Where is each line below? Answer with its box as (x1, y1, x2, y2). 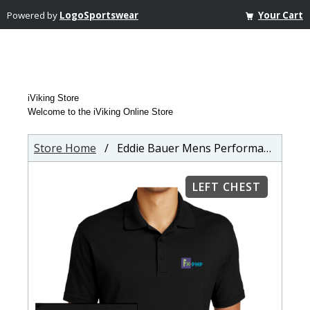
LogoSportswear (60, 9, 138, 21)
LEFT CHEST (192, 179, 261, 194)
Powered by (7, 9, 60, 21)
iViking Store (28, 93, 79, 103)
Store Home (34, 140, 96, 156)
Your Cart (257, 9, 303, 21)
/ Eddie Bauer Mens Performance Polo (96, 140, 264, 156)
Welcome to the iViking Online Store (28, 107, 173, 117)
